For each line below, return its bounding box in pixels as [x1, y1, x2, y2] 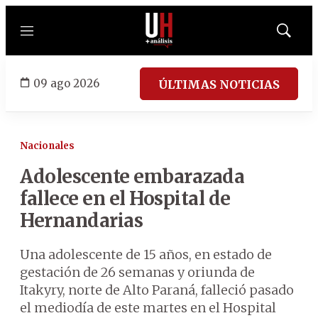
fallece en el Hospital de [20, 187, 231, 210]
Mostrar [283, 29, 314, 40]
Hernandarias [20, 209, 143, 232]
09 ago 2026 [33, 76, 99, 90]
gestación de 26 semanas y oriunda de [20, 264, 255, 280]
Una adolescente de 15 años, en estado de [20, 246, 272, 263]
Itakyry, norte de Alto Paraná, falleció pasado [20, 282, 294, 298]
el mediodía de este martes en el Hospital [20, 300, 276, 316]
